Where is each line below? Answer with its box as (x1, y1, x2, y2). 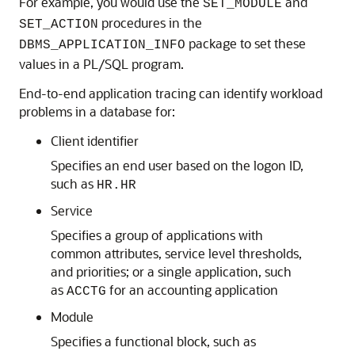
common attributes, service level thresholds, (51, 245, 302, 261)
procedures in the (98, 14, 202, 31)
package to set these (185, 35, 306, 52)
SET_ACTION (19, 17, 98, 32)
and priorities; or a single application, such (51, 263, 292, 280)
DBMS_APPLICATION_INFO (19, 38, 185, 52)
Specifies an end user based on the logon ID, (51, 157, 303, 174)
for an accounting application (106, 281, 278, 298)
